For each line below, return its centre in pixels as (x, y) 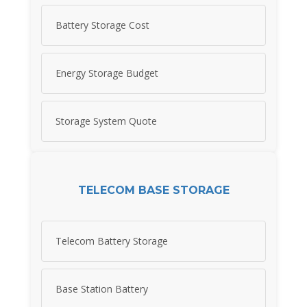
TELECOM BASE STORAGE (153, 190)
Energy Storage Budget (107, 73)
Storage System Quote (106, 121)
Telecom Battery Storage (112, 241)
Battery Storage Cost (102, 25)
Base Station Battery (102, 289)
